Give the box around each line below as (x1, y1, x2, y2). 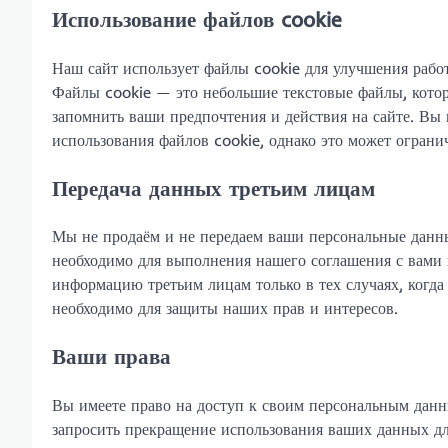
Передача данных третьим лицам (52, 174, 375, 201)
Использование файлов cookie (52, 5, 342, 32)
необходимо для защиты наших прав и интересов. (52, 298, 398, 319)
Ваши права (52, 343, 171, 370)
